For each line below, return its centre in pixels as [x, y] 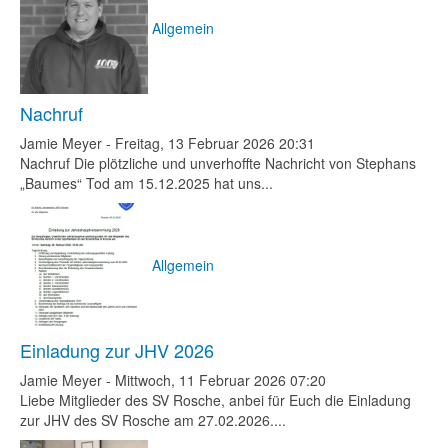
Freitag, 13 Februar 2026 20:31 [215, 143]
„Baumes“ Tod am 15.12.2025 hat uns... [146, 183]
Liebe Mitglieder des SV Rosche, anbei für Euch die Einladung [215, 400]
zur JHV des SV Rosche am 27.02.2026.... [153, 420]
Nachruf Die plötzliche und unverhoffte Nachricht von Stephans [218, 163]
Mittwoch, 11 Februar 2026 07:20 [220, 380]
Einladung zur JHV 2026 [117, 350]
